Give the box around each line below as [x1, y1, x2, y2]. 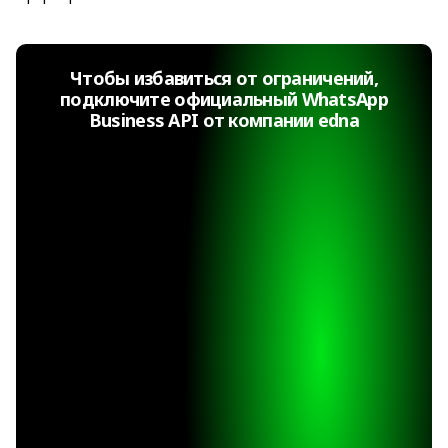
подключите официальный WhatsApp [60, 87, 388, 112]
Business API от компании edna [88, 108, 360, 133]
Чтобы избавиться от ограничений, [70, 66, 378, 91]
